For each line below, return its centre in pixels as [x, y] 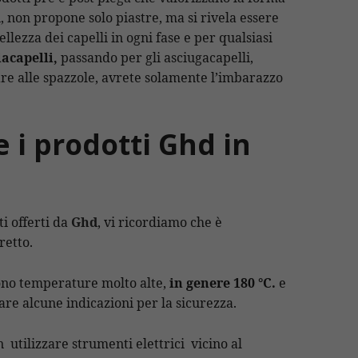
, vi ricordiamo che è [160, 223]
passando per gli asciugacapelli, [155, 58]
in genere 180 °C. [221, 282]
